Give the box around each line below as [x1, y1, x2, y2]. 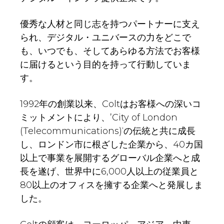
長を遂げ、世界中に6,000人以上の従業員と [20, 166, 198, 177]
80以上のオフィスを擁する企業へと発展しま [20, 179, 203, 191]
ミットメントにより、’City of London [20, 112, 186, 123]
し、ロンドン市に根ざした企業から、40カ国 [20, 139, 203, 150]
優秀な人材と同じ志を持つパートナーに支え [20, 18, 200, 30]
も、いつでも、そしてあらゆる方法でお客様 [20, 45, 200, 57]
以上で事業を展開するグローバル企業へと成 [20, 152, 200, 164]
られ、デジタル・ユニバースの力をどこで [20, 32, 191, 43]
